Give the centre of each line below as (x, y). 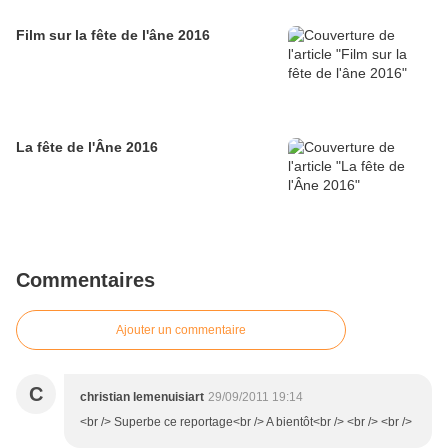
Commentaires (85, 280)
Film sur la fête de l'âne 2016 (113, 35)
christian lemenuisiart (142, 397)
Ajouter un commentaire (181, 330)
